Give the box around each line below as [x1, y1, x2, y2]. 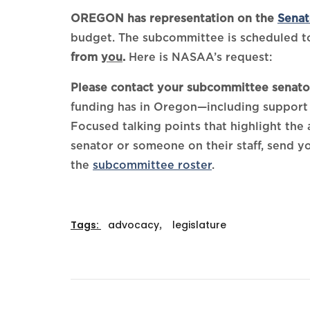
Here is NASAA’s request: [125, 51, 272, 64]
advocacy [108, 218, 159, 232]
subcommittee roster [93, 158, 212, 172]
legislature [172, 218, 226, 232]
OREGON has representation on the [71, 12, 274, 26]
